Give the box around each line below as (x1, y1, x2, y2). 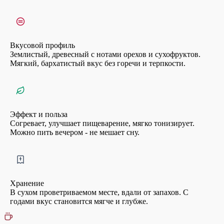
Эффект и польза (10, 109, 67, 118)
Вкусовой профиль (10, 40, 75, 49)
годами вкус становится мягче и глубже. (10, 196, 148, 205)
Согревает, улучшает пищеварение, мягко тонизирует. (10, 118, 194, 127)
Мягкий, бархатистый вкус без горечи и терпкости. (10, 58, 185, 67)
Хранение (10, 178, 44, 187)
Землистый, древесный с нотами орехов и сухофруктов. (10, 49, 200, 58)
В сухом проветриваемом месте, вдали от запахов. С (10, 187, 188, 196)
